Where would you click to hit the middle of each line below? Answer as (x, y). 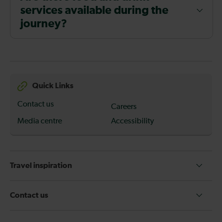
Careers (124, 107)
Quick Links (53, 86)
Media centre (40, 121)
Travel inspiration (41, 165)
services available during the (94, 10)
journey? (44, 24)
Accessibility (133, 121)
